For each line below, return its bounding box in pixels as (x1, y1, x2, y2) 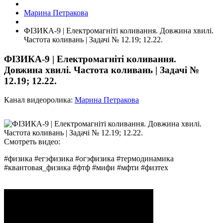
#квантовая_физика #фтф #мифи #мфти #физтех (4, 163, 168, 172)
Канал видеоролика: (4, 96, 75, 105)
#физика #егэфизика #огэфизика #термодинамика (4, 154, 174, 163)
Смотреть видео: (4, 137, 60, 146)
